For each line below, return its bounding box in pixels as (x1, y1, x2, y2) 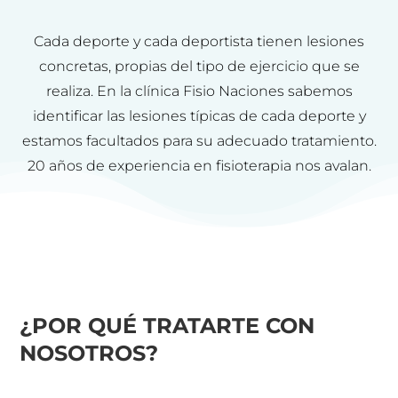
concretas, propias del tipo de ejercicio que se (38, 57, 360, 75)
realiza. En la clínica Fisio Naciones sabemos (45, 82, 353, 99)
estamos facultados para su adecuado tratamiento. (21, 131, 377, 149)
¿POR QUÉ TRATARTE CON (20, 312, 315, 338)
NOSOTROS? (20, 339, 159, 366)
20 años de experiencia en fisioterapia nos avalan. (27, 156, 371, 174)
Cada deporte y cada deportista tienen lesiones (34, 32, 364, 50)
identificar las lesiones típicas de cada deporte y (32, 107, 366, 124)
